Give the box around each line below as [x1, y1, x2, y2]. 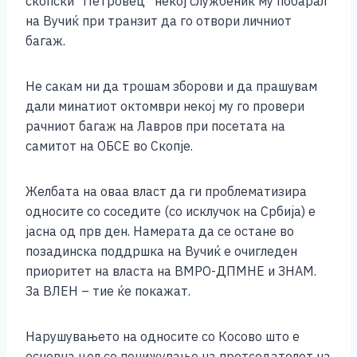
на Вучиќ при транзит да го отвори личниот [25, 13, 292, 29]
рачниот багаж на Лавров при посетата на [25, 118, 285, 135]
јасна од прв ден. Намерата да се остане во [25, 223, 294, 240]
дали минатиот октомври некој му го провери [25, 98, 304, 115]
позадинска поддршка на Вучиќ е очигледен [25, 243, 297, 260]
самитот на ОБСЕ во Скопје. [25, 138, 193, 155]
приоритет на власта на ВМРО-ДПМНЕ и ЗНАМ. [25, 263, 316, 280]
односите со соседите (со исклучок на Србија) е [25, 203, 316, 220]
